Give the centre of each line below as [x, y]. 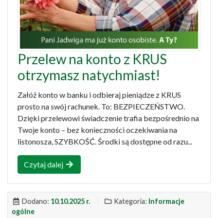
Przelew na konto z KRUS [92, 59]
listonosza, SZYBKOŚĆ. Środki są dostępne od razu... [105, 142]
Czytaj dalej [44, 164]
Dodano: [36, 201]
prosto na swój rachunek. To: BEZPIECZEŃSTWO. [101, 107]
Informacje [166, 201]
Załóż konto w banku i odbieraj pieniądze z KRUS [99, 95]
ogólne [23, 212]
